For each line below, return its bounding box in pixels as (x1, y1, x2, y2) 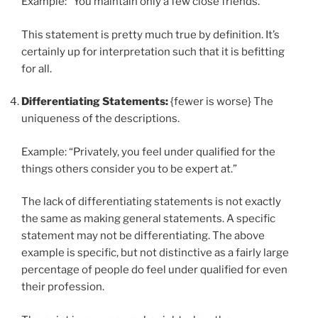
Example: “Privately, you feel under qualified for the (21, 145, 275, 158)
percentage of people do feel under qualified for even (21, 263, 287, 277)
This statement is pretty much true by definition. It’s (21, 28, 280, 41)
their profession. (21, 280, 104, 294)
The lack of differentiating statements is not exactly (21, 195, 281, 209)
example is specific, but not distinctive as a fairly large (21, 246, 289, 260)
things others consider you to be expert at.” (21, 162, 237, 175)
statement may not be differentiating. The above (21, 229, 265, 243)
